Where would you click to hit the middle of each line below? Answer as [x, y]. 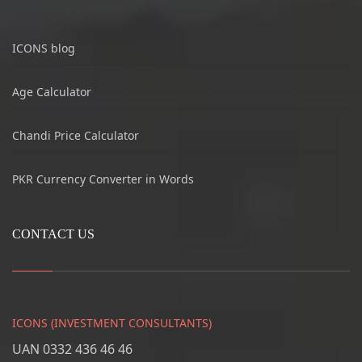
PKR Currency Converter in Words [103, 179]
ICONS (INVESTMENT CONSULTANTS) [112, 323]
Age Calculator [52, 92]
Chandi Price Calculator [76, 136]
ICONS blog [44, 48]
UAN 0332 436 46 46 [72, 349]
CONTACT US [53, 234]
